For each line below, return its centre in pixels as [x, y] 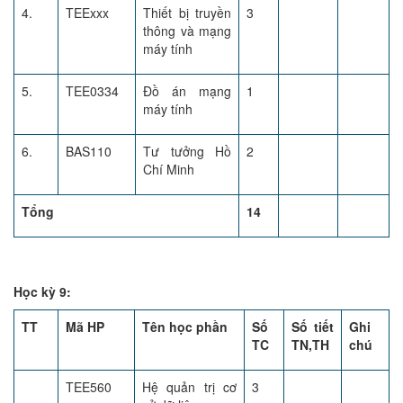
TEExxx [87, 13]
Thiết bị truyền [187, 13]
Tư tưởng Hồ [187, 151]
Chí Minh [169, 169]
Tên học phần [185, 327]
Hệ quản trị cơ [189, 387]
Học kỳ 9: [42, 291]
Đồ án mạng [187, 91]
